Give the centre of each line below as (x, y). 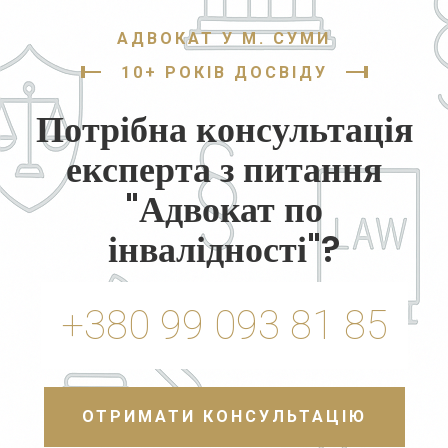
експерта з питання (224, 169)
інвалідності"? (224, 249)
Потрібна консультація (224, 129)
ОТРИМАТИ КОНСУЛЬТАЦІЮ (224, 416)
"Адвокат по (224, 209)
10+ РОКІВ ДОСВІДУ (224, 72)
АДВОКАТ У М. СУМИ (224, 38)
